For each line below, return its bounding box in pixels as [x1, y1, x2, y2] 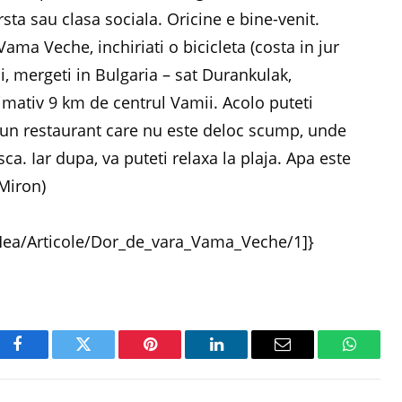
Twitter [82, 349, 129, 366]
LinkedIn [214, 349, 275, 366]
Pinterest [148, 349, 205, 366]
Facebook [15, 349, 79, 366]
